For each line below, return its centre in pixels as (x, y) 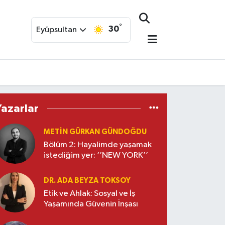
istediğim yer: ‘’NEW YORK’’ (96, 156)
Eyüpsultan (56, 30)
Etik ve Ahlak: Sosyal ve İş (90, 194)
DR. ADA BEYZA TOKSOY (87, 180)
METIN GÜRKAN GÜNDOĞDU (95, 132)
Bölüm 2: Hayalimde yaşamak (98, 145)
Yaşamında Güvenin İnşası (91, 204)
